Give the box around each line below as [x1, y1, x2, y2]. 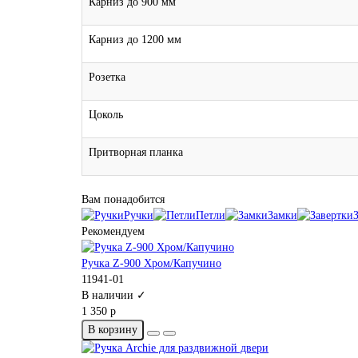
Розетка [89, 70, 125, 83]
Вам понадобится [82, 193, 165, 205]
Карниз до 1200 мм [89, 33, 181, 46]
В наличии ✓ [82, 289, 146, 302]
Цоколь [89, 108, 123, 121]
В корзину [88, 324, 137, 336]
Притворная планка [89, 145, 183, 158]
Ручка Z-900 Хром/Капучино [82, 257, 221, 270]
